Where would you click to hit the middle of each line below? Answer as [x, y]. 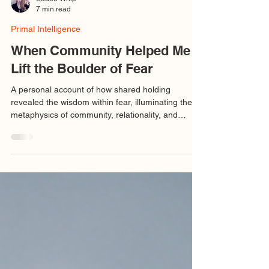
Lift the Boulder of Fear [82, 95]
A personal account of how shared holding [91, 116]
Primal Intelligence [46, 56]
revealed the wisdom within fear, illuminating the [101, 129]
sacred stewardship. [49, 154]
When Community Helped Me [101, 77]
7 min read [53, 35]
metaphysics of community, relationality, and [94, 141]
